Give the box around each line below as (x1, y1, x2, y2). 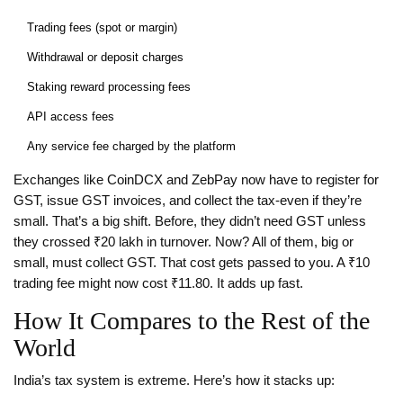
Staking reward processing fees (27, 80, 191, 94)
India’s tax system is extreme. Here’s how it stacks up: (13, 373, 335, 389)
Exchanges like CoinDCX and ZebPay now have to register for (13, 173, 379, 188)
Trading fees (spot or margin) (27, 21, 177, 35)
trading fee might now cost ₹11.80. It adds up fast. (13, 276, 303, 291)
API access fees (27, 110, 114, 124)
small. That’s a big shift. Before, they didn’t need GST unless (13, 214, 366, 229)
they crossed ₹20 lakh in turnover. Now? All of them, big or (13, 235, 354, 250)
